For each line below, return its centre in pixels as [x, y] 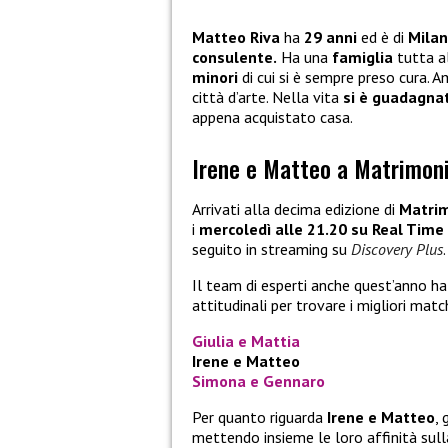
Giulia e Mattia [246, 340]
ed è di [382, 37]
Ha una [304, 57]
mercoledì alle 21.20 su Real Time [321, 228]
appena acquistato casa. [272, 117]
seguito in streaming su [271, 248]
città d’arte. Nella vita [267, 97]
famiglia [364, 57]
